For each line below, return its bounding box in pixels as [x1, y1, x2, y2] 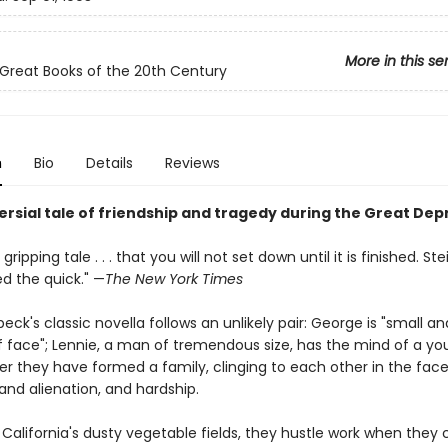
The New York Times [104, 269, 243, 289]
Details [85, 153, 133, 173]
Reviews [164, 153, 220, 173]
